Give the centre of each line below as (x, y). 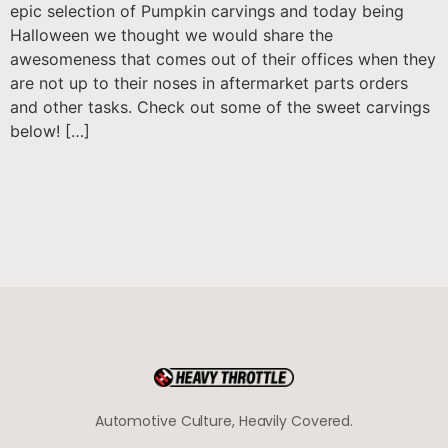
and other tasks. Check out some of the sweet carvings (220, 106)
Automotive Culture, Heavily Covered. (224, 420)
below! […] (50, 130)
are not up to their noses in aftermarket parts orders (209, 82)
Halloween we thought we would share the (171, 34)
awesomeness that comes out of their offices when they (223, 58)
